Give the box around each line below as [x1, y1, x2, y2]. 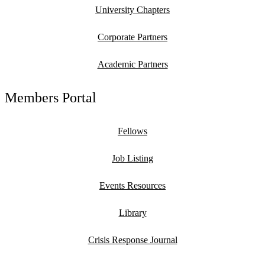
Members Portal [5, 90, 96, 106]
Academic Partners [97, 59, 168, 70]
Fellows [118, 126, 147, 137]
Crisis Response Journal [88, 235, 177, 245]
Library [118, 208, 147, 218]
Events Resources [99, 180, 166, 191]
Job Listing [112, 153, 153, 164]
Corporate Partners [98, 32, 167, 43]
